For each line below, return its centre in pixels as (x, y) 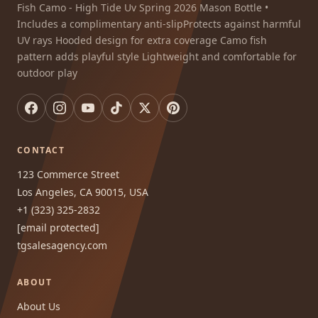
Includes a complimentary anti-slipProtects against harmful (159, 24)
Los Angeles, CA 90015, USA (83, 192)
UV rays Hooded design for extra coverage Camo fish (142, 40)
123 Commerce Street (68, 175)
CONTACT (41, 150)
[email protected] (58, 228)
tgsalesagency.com (62, 246)
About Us (39, 307)
